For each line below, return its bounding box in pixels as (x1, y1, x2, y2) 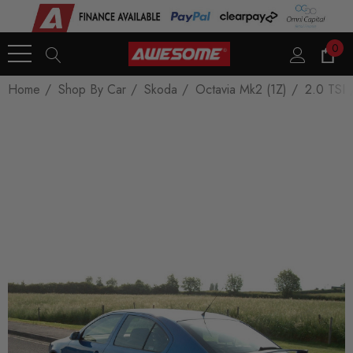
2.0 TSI (305, 80, 345, 98)
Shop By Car (58, 80, 126, 98)
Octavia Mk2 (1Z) (195, 80, 287, 98)
